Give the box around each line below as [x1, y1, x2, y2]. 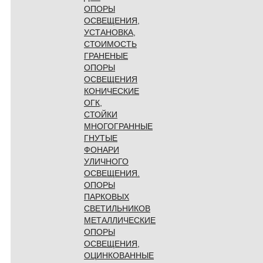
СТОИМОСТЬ [84, 39, 137, 49]
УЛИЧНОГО [84, 156, 129, 166]
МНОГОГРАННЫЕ [84, 121, 153, 131]
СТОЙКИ [84, 109, 117, 119]
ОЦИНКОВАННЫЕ [84, 250, 154, 260]
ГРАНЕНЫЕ [84, 50, 128, 60]
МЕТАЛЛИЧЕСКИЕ [84, 215, 156, 225]
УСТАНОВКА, [84, 27, 136, 37]
